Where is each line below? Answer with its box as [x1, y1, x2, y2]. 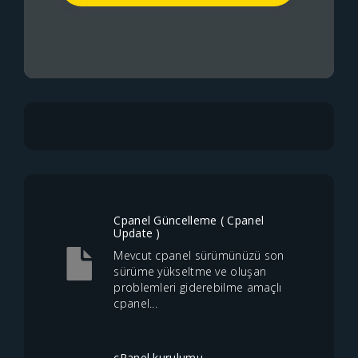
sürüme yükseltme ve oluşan [113, 264, 267, 279]
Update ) [113, 225, 161, 241]
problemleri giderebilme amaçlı [113, 280, 282, 295]
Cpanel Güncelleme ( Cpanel [113, 213, 265, 228]
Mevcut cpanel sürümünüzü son [113, 248, 284, 263]
